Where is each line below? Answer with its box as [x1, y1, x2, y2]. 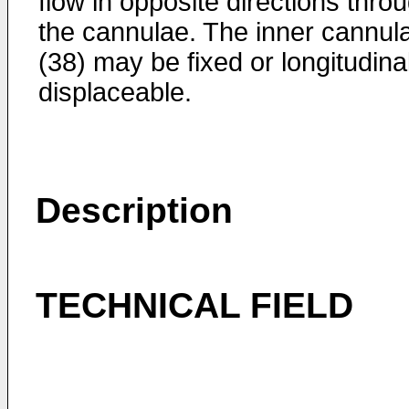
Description [36, 191, 233, 230]
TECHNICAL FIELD [36, 286, 353, 325]
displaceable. [38, 78, 192, 107]
